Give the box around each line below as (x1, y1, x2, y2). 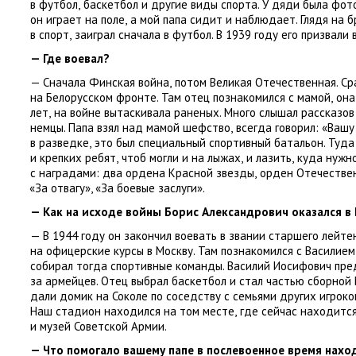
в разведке (30, 135, 89, 150)
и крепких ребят (30, 150, 116, 165)
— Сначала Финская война (30, 75, 169, 90)
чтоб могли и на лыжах (122, 150, 241, 165)
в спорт (30, 27, 69, 42)
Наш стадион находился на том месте (30, 304, 234, 319)
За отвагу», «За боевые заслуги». (35, 180, 206, 195)
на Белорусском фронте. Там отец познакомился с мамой (30, 90, 331, 105)
